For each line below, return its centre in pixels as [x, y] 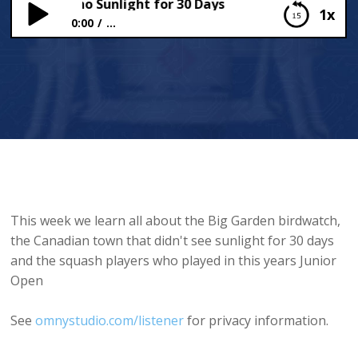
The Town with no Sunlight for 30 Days [146, 61]
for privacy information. [257, 321]
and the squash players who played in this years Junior [174, 261]
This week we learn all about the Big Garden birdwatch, [176, 221]
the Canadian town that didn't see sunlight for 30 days [173, 241]
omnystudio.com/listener [110, 321]
